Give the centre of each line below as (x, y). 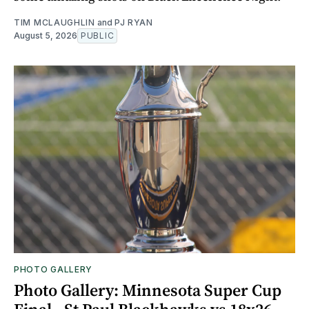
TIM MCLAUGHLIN (54, 23)
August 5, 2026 (46, 36)
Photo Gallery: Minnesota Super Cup (148, 290)
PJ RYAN (133, 23)
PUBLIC (98, 36)
